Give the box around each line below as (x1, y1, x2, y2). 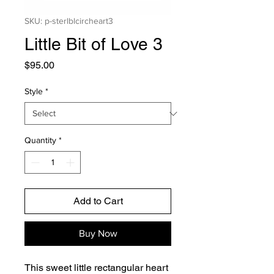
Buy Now (78, 228, 117, 239)
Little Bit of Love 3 (24, 34, 163, 54)
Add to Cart (73, 195, 123, 207)
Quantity (24, 135, 56, 145)
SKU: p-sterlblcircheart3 (24, 16, 113, 26)
